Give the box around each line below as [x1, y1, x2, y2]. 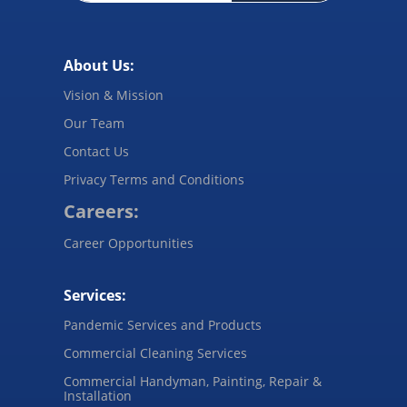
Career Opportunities [64, 233, 194, 252]
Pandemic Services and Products [64, 315, 262, 333]
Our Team [64, 114, 124, 132]
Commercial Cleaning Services [64, 343, 247, 362]
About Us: [64, 55, 134, 75]
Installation [64, 386, 132, 404]
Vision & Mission [64, 85, 164, 104]
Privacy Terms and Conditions [64, 170, 244, 188]
